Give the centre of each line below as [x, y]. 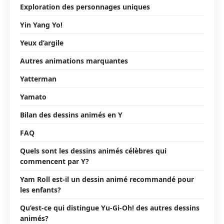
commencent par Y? [54, 161]
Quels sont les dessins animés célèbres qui [93, 150]
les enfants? [40, 189]
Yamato [33, 96]
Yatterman [38, 78]
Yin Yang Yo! [41, 24]
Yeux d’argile [42, 42]
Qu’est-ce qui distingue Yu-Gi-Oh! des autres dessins [110, 207]
